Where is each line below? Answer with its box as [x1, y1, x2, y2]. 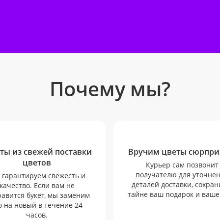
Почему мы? [50, 75, 170, 102]
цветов [23, 157, 51, 168]
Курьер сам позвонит [146, 160, 219, 169]
